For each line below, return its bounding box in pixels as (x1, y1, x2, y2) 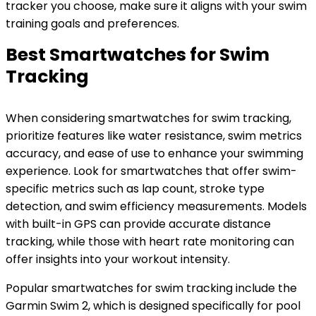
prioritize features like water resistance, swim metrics (6, 128, 302, 144)
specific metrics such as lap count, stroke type (6, 181, 265, 197)
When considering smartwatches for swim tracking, (6, 110, 291, 126)
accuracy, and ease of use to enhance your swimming (6, 145, 303, 162)
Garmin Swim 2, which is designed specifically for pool (6, 298, 300, 314)
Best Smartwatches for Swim (6, 42, 269, 67)
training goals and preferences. (6, 16, 179, 32)
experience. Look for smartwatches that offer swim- (6, 163, 297, 179)
